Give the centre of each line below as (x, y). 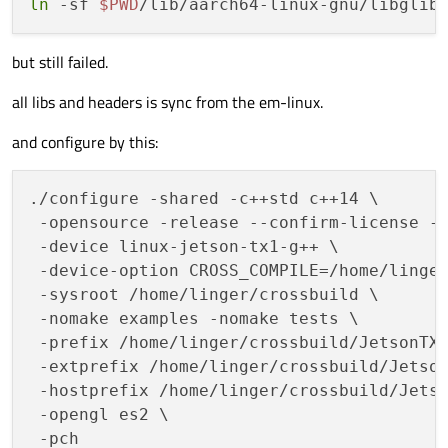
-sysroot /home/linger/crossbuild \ (204, 295)
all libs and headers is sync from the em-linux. (167, 102)
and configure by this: (85, 142)
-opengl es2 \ (99, 415)
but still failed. (60, 62)
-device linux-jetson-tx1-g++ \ (184, 247)
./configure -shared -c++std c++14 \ (204, 199)
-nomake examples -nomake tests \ (194, 319)
